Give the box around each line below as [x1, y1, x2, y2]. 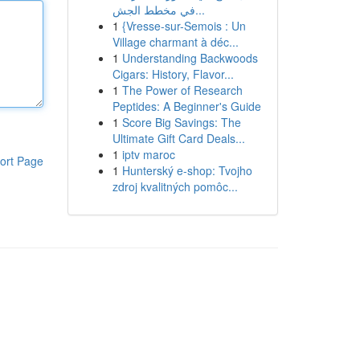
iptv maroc [121, 146, 175, 162]
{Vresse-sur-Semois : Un [121, 18, 246, 34]
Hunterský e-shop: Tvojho [121, 162, 252, 178]
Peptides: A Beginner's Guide [112, 98, 261, 114]
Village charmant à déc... [112, 34, 239, 50]
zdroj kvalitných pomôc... [112, 178, 238, 194]
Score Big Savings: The [121, 114, 241, 130]
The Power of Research [121, 82, 243, 98]
